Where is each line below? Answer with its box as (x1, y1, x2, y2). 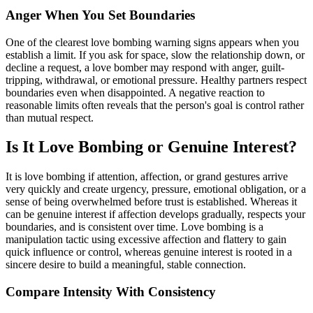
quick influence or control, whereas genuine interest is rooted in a (6, 246, 292, 259)
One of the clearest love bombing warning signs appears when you (6, 36, 299, 48)
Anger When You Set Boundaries (6, 7, 195, 22)
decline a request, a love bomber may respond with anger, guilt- (6, 61, 284, 73)
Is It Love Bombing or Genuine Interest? (6, 138, 297, 156)
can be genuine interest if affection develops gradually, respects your (6, 208, 305, 221)
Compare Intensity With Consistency (6, 284, 216, 300)
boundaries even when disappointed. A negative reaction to (6, 86, 265, 99)
